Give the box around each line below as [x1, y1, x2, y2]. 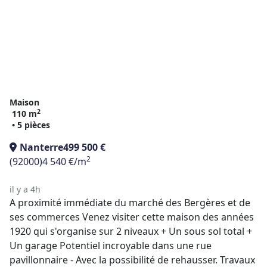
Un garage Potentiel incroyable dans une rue [10, 239, 212, 252]
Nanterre [20, 141, 63, 154]
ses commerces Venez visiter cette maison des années [10, 210, 254, 223]
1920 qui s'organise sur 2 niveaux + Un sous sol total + [10, 225, 252, 238]
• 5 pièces [12, 119, 50, 131]
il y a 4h [10, 184, 41, 195]
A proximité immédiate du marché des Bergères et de [10, 196, 250, 209]
